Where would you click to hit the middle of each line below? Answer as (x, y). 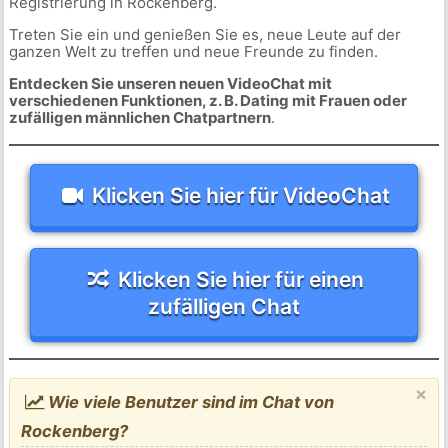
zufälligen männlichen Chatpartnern (139, 118)
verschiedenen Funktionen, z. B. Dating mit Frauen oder (207, 101)
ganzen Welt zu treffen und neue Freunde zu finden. (193, 52)
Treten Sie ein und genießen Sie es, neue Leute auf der (204, 35)
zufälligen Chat (223, 306)
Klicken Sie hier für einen (241, 279)
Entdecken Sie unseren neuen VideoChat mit (170, 84)
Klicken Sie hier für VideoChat (241, 195)
